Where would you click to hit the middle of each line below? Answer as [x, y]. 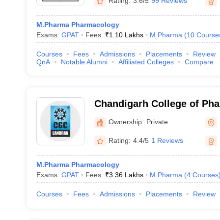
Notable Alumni [84, 62]
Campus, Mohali [132, 116]
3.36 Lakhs [126, 175]
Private [157, 122]
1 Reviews [167, 140]
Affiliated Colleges [146, 62]
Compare [199, 62]
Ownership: [126, 122]
